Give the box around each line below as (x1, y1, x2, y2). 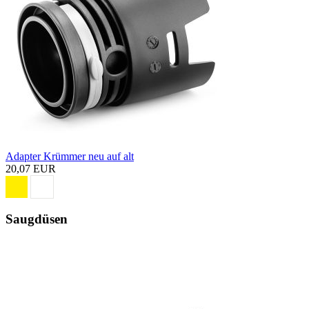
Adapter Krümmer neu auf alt (6, 150, 134, 163)
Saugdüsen (6, 212, 68, 227)
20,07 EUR (6, 163, 56, 175)
